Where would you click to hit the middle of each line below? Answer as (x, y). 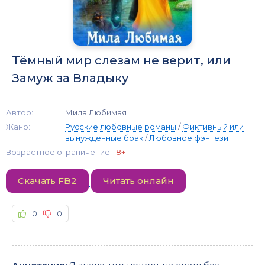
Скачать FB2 (47, 180)
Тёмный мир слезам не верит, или (121, 60)
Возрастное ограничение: (60, 152)
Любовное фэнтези (189, 138)
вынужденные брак (104, 138)
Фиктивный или (213, 126)
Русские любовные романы (121, 126)
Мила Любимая (96, 112)
